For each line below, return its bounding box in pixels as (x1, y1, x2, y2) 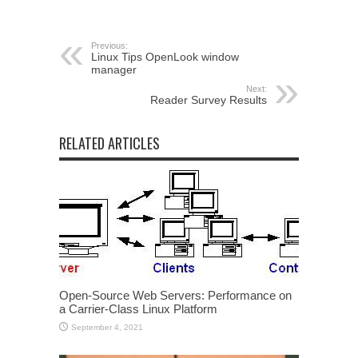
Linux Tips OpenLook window (91, 50, 239, 63)
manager (91, 62, 137, 76)
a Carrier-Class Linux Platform (59, 301, 217, 316)
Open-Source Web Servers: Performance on (59, 288, 292, 302)
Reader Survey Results (150, 93, 267, 106)
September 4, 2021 (71, 322, 143, 332)
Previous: (91, 40, 128, 50)
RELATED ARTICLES (59, 132, 160, 153)
